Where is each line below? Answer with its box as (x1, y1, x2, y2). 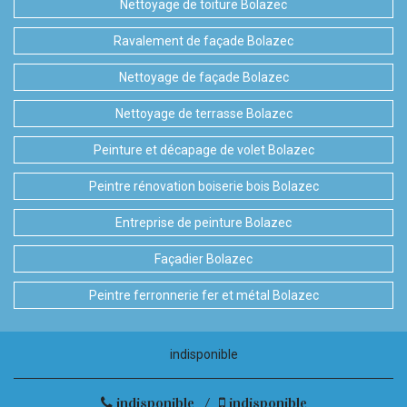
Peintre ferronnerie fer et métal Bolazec (88, 288, 319, 303)
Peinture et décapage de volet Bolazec (93, 143, 314, 158)
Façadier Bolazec (154, 252, 253, 267)
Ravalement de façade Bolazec (114, 34, 293, 49)
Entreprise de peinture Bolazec (115, 215, 292, 231)
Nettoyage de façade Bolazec (118, 70, 289, 85)
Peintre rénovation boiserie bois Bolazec (88, 179, 319, 194)
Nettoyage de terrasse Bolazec (114, 106, 293, 122)
